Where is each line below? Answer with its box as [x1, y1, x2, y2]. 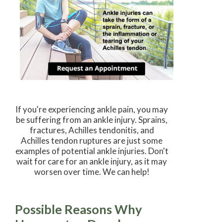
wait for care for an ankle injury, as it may [16, 156, 167, 166]
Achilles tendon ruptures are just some [21, 135, 163, 146]
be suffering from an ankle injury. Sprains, [16, 114, 168, 125]
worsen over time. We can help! [34, 166, 150, 177]
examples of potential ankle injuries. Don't [15, 145, 168, 156]
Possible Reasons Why [15, 201, 142, 217]
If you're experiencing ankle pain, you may [15, 104, 168, 114]
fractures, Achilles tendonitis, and [29, 124, 154, 135]
